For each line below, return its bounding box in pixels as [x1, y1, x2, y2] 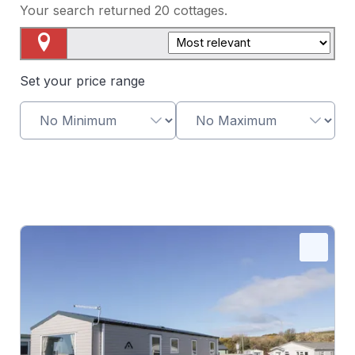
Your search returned [19, 2, 155, 19]
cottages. [173, 2, 227, 19]
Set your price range [19, 72, 145, 89]
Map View [21, 58, 81, 74]
